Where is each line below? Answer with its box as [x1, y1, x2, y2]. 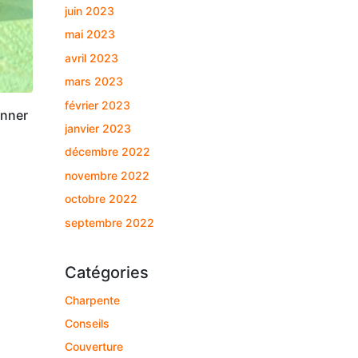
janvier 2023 [65, 121, 131, 135]
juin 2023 [65, 4, 114, 18]
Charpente [65, 292, 120, 307]
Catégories [65, 262, 149, 282]
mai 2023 [65, 27, 115, 42]
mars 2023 [65, 74, 123, 89]
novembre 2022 [65, 168, 149, 182]
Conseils [65, 316, 109, 330]
